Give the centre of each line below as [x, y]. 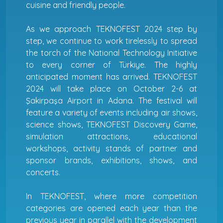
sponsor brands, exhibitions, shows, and [111, 160]
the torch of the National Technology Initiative [111, 53]
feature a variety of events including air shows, [111, 112]
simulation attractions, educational [111, 136]
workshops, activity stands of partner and [111, 148]
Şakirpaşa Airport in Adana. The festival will [111, 100]
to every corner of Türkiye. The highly [111, 64]
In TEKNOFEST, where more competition [111, 196]
